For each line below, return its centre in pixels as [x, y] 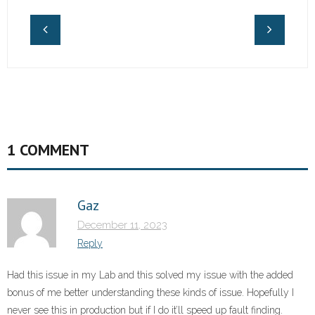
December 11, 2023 [122, 225]
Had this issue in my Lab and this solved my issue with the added [150, 275]
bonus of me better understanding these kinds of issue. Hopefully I [150, 293]
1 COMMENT [48, 150]
